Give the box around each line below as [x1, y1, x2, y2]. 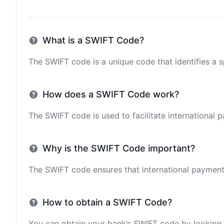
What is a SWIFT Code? [42, 35, 144, 45]
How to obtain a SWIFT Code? [42, 197, 172, 207]
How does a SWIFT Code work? [42, 89, 179, 99]
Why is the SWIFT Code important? [42, 143, 195, 153]
